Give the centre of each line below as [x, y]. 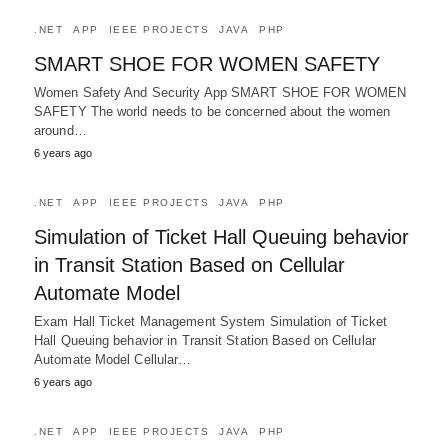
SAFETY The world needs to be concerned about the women [212, 111]
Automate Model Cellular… [113, 359]
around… [60, 130]
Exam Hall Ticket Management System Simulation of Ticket [211, 321]
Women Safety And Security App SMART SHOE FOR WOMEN [220, 92]
